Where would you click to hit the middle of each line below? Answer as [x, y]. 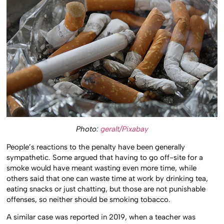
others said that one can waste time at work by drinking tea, [107, 178]
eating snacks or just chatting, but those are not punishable [106, 189]
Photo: [88, 129]
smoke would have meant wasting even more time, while [102, 168]
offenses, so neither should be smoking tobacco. [89, 199]
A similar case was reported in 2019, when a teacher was [101, 217]
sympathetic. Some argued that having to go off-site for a [105, 157]
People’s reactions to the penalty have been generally [96, 147]
